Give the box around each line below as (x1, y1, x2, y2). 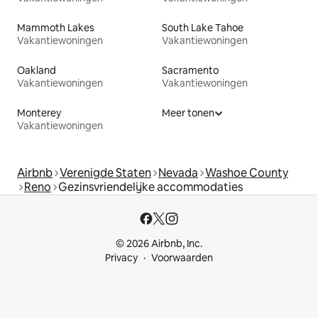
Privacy (105, 251, 138, 264)
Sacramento (162, 63, 219, 77)
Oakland (17, 63, 56, 77)
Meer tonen (162, 106, 214, 119)
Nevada (158, 165, 198, 180)
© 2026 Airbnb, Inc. (116, 236, 202, 250)
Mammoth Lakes (17, 21, 94, 34)
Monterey (17, 106, 61, 119)
